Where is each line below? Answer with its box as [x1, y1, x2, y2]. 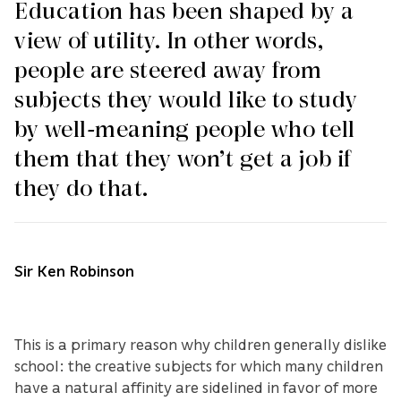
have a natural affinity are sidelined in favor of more [14, 377, 378, 397]
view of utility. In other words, [14, 23, 323, 60]
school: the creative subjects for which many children [14, 355, 383, 376]
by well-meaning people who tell [14, 112, 355, 149]
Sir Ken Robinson [14, 260, 134, 281]
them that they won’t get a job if [14, 141, 351, 178]
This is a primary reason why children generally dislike [14, 334, 387, 354]
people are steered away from [14, 53, 321, 90]
